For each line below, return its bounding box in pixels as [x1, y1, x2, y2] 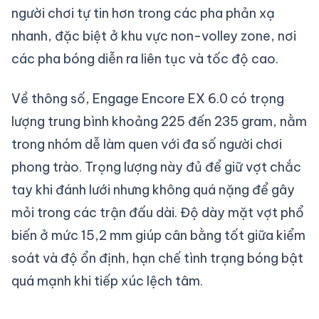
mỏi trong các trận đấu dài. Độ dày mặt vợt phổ [11, 204, 304, 221]
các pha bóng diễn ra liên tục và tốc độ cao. [11, 51, 278, 68]
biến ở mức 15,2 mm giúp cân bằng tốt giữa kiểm [11, 227, 305, 244]
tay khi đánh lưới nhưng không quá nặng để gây [11, 182, 295, 199]
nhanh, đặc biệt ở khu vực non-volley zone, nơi [11, 28, 296, 45]
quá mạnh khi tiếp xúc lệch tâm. [11, 273, 203, 290]
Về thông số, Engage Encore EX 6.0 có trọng [11, 90, 284, 108]
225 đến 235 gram [161, 113, 273, 130]
